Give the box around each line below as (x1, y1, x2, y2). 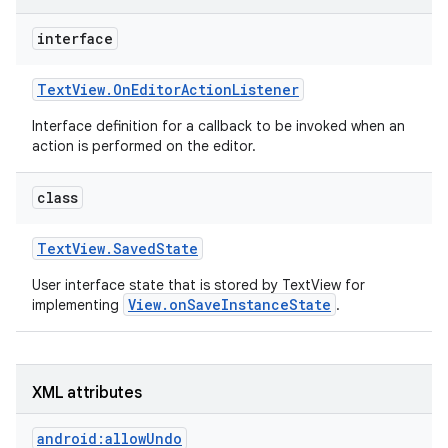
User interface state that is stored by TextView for (32, 276, 365, 294)
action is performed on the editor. (32, 137, 260, 155)
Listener (232, 80, 299, 99)
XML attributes (32, 383, 142, 403)
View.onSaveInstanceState (128, 295, 331, 314)
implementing (32, 296, 123, 314)
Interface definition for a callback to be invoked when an (32, 117, 405, 135)
